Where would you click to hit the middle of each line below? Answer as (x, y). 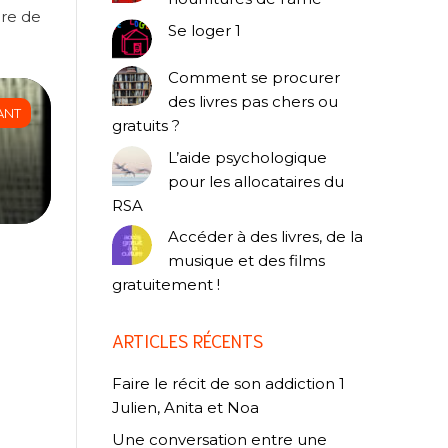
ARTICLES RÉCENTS (187, 340)
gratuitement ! (170, 285)
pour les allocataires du (256, 181)
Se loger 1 (204, 30)
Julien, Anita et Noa (185, 408)
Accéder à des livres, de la (265, 237)
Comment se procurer (254, 78)
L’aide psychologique (247, 157)
